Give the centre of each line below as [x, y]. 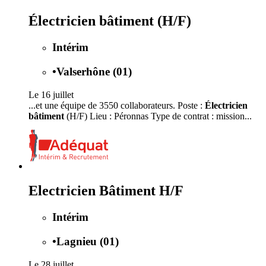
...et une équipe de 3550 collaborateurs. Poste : [117, 105]
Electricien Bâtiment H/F [106, 191]
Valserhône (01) [94, 71]
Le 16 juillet [51, 94]
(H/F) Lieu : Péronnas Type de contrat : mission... [158, 116]
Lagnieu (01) [88, 242]
